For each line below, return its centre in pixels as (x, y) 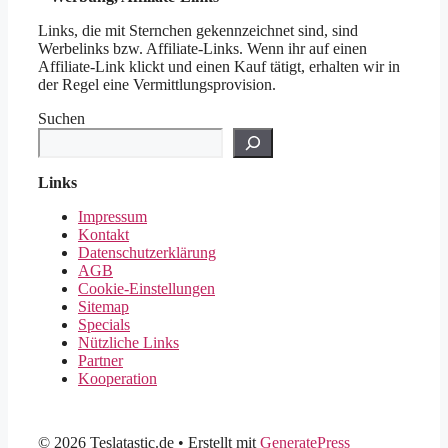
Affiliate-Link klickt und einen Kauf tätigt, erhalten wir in (219, 67)
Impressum (112, 217)
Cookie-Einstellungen (146, 289)
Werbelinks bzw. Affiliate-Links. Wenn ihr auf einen (202, 49)
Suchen (61, 119)
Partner (100, 361)
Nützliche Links (128, 343)
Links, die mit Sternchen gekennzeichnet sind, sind (198, 31)
